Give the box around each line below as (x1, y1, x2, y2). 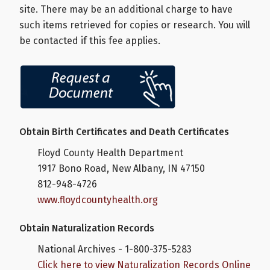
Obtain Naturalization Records (19, 222, 154, 234)
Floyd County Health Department (37, 146, 183, 159)
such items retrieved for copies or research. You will (19, 19, 250, 31)
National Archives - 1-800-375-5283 (37, 243, 192, 255)
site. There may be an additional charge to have (19, 3, 233, 15)
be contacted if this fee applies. (19, 34, 160, 46)
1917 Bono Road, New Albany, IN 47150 (37, 162, 205, 174)
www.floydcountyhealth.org (37, 193, 158, 206)
